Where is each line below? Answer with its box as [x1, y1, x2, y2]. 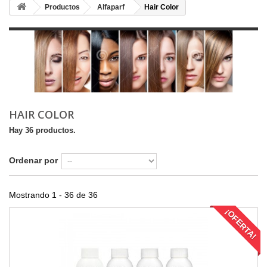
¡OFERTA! [223, 206, 259, 242]
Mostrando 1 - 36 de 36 [9, 190, 98, 200]
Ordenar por [9, 156, 58, 165]
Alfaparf [97, 3, 125, 11]
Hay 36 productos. [9, 126, 76, 135]
